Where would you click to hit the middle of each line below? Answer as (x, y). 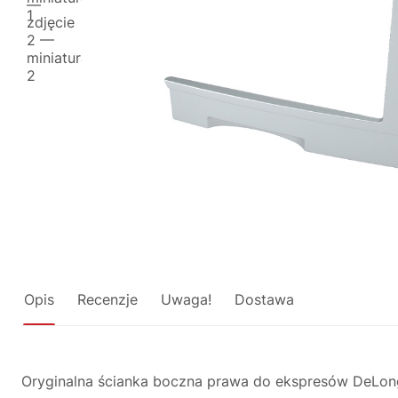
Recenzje (107, 299)
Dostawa (264, 299)
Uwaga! (186, 299)
